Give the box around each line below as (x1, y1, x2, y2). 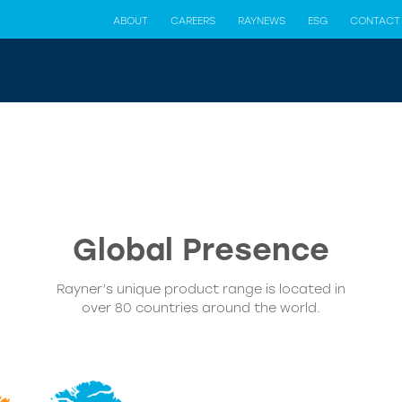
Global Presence (73, 232, 329, 267)
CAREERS (170, 14, 215, 27)
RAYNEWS (238, 14, 285, 27)
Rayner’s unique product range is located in (57, 281, 345, 297)
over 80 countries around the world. (82, 300, 320, 316)
